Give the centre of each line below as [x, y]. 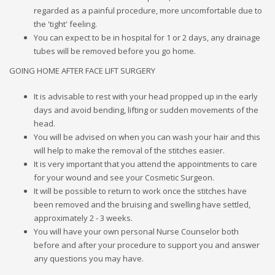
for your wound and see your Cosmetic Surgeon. [124, 177]
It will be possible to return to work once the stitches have [140, 191]
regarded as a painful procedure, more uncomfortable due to [148, 10]
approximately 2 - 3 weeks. [83, 218]
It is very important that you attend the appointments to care [145, 164]
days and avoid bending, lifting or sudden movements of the [146, 110]
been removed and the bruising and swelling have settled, [142, 204]
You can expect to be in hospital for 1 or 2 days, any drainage [147, 37]
